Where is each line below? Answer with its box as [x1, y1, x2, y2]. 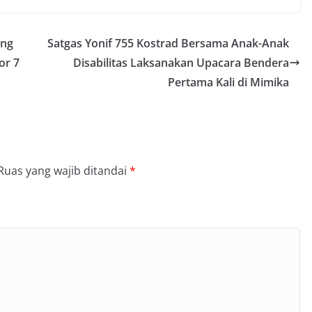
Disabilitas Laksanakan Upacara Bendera [73, 54, 289, 70]
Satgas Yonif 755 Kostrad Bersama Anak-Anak [47, 35, 289, 51]
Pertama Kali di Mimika [168, 74, 289, 90]
